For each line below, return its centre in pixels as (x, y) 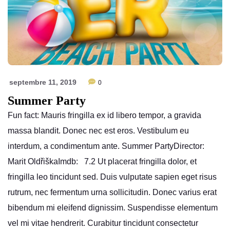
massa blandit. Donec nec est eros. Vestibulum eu (98, 130)
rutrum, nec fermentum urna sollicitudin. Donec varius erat (112, 192)
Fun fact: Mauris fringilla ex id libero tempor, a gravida (104, 115)
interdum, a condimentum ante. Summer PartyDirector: (106, 146)
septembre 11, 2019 (43, 82)
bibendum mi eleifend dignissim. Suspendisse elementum (113, 207)
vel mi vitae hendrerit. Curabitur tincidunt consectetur (103, 223)
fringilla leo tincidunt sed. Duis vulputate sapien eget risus (112, 177)
